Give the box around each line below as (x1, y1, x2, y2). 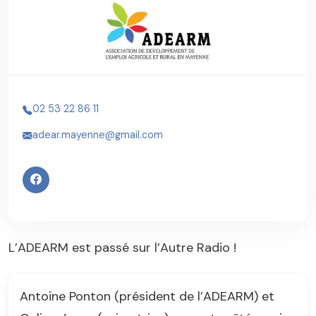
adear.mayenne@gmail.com (32, 128, 163, 141)
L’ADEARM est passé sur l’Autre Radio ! (8, 238, 236, 256)
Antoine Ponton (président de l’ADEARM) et (20, 287, 274, 305)
